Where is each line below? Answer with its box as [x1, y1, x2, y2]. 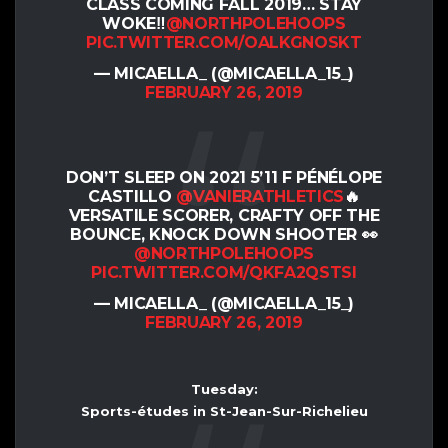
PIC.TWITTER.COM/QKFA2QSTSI [91, 262, 357, 282]
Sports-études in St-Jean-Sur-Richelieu [80, 402, 368, 419]
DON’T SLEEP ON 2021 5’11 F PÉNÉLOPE [66, 167, 382, 187]
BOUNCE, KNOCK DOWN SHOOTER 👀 [70, 224, 378, 244]
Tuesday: [190, 380, 258, 397]
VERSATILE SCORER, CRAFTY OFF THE [68, 205, 380, 225]
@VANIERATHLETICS [176, 186, 345, 206]
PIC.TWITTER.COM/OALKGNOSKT [86, 32, 362, 52]
